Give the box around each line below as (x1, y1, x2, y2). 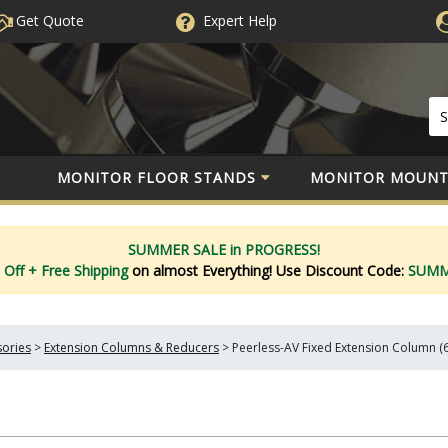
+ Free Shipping (27, 260, 132, 280)
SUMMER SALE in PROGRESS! (128, 239, 320, 259)
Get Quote (11, 11, 84, 30)
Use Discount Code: (275, 260, 408, 280)
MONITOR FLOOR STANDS (57, 167, 256, 187)
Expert (202, 11, 244, 30)
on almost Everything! (131, 260, 276, 280)
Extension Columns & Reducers (44, 339, 219, 356)
